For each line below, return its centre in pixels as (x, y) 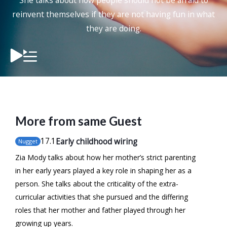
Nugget (28, 141)
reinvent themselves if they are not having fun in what (113, 14)
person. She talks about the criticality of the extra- (97, 183)
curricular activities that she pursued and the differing (102, 197)
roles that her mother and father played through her (100, 210)
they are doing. (113, 28)
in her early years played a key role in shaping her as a (103, 170)
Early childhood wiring (97, 141)
